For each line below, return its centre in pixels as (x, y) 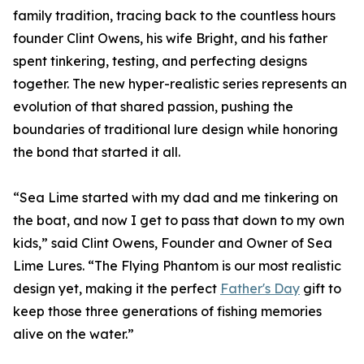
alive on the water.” (74, 334)
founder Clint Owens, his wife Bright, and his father (170, 39)
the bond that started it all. (97, 152)
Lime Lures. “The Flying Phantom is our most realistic (177, 266)
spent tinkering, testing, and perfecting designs (160, 61)
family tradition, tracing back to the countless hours (174, 16)
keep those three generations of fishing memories (167, 312)
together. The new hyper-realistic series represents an (180, 84)
